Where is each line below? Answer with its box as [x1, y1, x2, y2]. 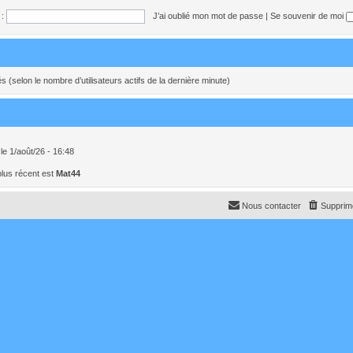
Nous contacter [242, 200, 301, 210]
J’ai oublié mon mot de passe [152, 10, 263, 20]
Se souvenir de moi [269, 10, 346, 20]
